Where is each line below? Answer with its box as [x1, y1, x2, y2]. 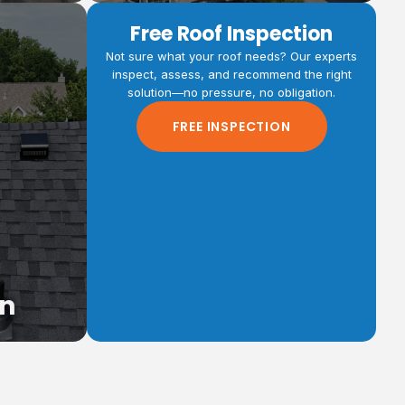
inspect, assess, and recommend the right [111, 67, 352, 82]
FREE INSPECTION [172, 118, 291, 137]
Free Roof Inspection [130, 20, 333, 49]
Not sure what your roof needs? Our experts [106, 49, 357, 64]
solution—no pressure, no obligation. [127, 85, 335, 100]
